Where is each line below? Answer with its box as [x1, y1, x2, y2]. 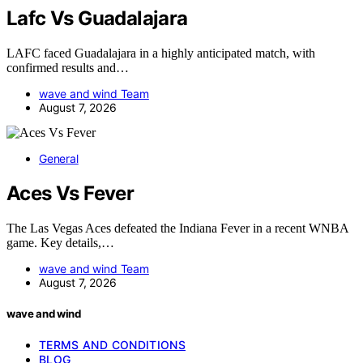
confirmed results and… [6, 61, 129, 75]
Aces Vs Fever [6, 181, 135, 206]
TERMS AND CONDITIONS [39, 338, 186, 352]
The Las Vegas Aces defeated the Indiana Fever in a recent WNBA [6, 221, 348, 236]
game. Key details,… [6, 236, 114, 250]
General [39, 152, 79, 166]
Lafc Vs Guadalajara [6, 6, 188, 31]
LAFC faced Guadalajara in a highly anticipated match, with [6, 46, 315, 61]
